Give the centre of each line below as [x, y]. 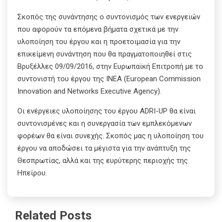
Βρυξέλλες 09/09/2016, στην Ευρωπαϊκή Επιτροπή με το [110, 66]
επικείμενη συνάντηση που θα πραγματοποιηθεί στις [105, 54]
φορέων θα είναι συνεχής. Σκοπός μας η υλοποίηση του [111, 136]
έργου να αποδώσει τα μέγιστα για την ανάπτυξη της [104, 148]
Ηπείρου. [32, 173]
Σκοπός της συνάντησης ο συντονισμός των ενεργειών [109, 17]
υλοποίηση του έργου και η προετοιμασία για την [99, 41]
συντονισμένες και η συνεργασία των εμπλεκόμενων [105, 123]
